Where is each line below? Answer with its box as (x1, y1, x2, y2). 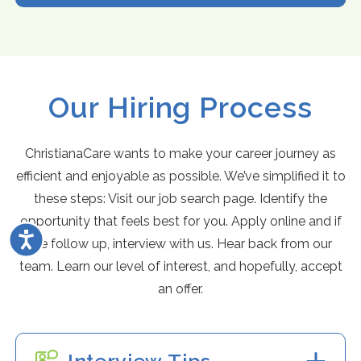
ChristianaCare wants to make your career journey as (25, 146, 336, 162)
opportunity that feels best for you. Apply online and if (19, 214, 342, 230)
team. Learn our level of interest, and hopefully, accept (19, 259, 342, 275)
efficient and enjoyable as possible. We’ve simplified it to (15, 168, 346, 185)
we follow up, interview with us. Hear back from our (29, 236, 332, 252)
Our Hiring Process (48, 90, 313, 125)
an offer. (158, 281, 203, 297)
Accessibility (35, 229, 95, 242)
